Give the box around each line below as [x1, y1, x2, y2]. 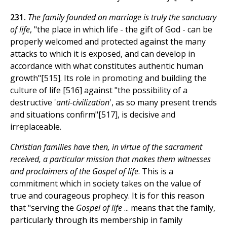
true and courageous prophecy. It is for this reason [10, 190, 204, 202]
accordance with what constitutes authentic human [10, 60, 203, 72]
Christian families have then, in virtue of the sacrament [10, 141, 202, 153]
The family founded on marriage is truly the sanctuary [28, 12, 216, 23]
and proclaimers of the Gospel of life [10, 166, 138, 177]
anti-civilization [56, 97, 109, 108]
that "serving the [10, 202, 74, 214]
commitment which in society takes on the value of [10, 178, 201, 190]
